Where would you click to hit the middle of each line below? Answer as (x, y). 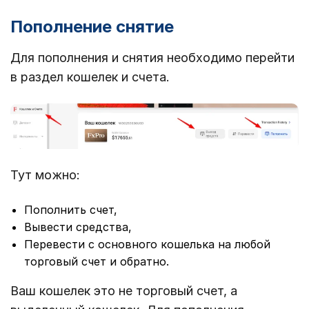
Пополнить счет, (71, 209)
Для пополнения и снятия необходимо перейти (152, 58)
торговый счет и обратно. (97, 261)
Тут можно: (45, 175)
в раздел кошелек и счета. (90, 77)
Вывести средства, (78, 227)
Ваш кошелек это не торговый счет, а (124, 290)
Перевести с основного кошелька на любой (147, 244)
